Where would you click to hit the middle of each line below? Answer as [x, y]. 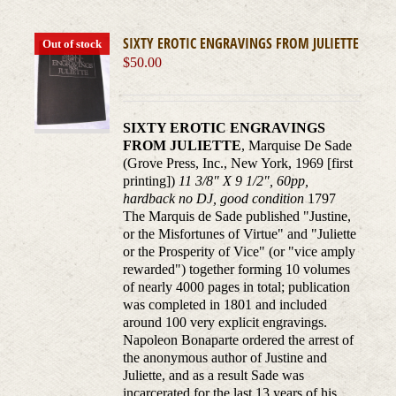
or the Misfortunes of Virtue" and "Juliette [240, 234]
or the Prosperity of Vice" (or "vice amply [240, 252]
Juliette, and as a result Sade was [214, 376]
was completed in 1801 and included [225, 305]
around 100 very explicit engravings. [225, 323]
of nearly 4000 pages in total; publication [237, 287]
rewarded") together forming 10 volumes [237, 270]
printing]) [151, 181]
